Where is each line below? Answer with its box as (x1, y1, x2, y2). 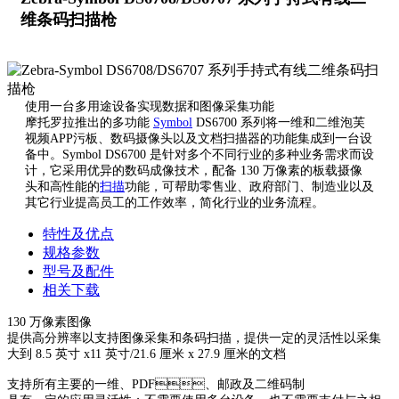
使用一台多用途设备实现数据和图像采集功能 (25, 100, 274, 114)
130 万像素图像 (7, 315, 92, 330)
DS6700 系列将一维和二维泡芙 (192, 116, 365, 130)
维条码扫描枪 (20, 11, 117, 29)
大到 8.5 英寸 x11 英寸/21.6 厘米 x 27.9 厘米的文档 (7, 347, 286, 362)
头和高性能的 (25, 180, 100, 194)
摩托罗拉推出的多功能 (25, 116, 153, 130)
